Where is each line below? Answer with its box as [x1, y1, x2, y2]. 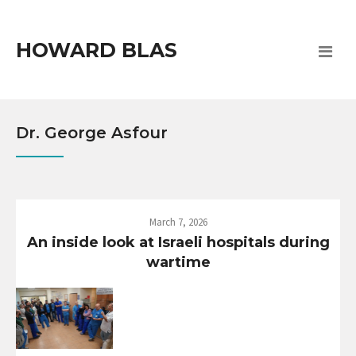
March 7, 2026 [149, 215, 207, 230]
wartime [145, 253, 211, 272]
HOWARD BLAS [16, 38, 177, 62]
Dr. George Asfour [16, 123, 168, 143]
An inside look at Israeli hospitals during [26, 234, 330, 252]
